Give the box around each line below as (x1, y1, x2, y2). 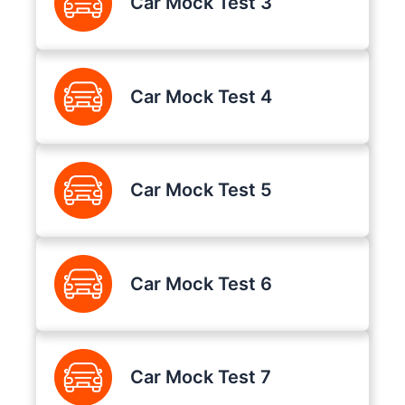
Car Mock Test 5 (129, 179, 272, 202)
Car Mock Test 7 (129, 366, 271, 389)
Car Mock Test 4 (129, 85, 272, 108)
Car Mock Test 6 (129, 272, 272, 295)
